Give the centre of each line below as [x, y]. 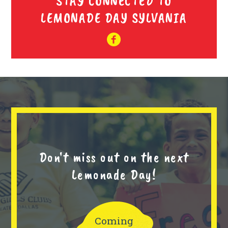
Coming [114, 220]
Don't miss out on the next [114, 157]
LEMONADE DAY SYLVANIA [114, 17]
